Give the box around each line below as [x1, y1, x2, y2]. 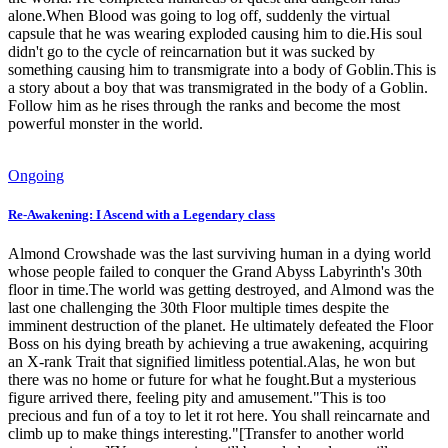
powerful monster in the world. [8, 114, 203, 132]
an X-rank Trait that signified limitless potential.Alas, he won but [8, 353, 415, 371]
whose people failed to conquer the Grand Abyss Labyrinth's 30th [8, 263, 422, 281]
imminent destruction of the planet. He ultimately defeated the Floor [8, 317, 433, 335]
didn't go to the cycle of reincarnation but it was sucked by [8, 42, 375, 60]
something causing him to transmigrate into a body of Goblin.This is [8, 60, 436, 78]
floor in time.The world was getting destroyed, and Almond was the [8, 281, 434, 299]
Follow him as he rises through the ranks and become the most [8, 96, 400, 114]
